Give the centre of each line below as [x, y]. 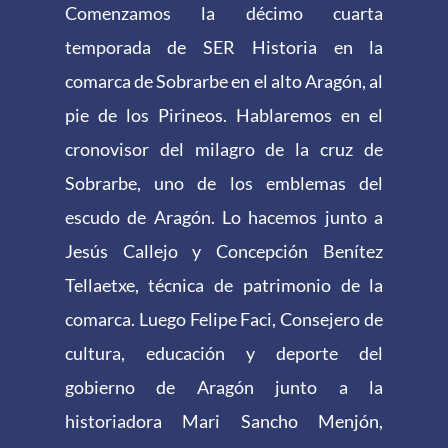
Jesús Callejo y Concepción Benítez [224, 251]
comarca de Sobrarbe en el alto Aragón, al [224, 81]
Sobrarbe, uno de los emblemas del [224, 183]
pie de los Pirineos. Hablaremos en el [224, 115]
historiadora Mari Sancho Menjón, [224, 421]
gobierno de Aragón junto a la [224, 387]
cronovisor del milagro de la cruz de [224, 149]
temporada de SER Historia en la [224, 47]
